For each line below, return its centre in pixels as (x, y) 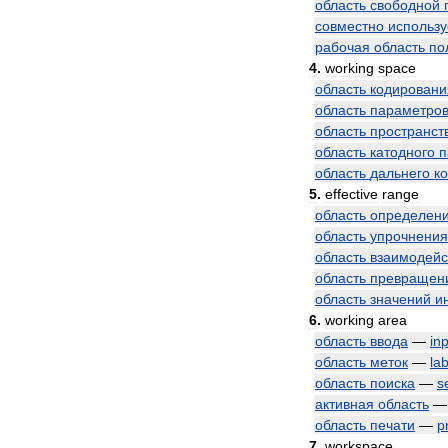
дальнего (400, 173)
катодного (402, 152)
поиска (392, 383)
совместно (349, 26)
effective (351, 194)
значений (400, 299)
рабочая (342, 47)
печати (392, 425)
